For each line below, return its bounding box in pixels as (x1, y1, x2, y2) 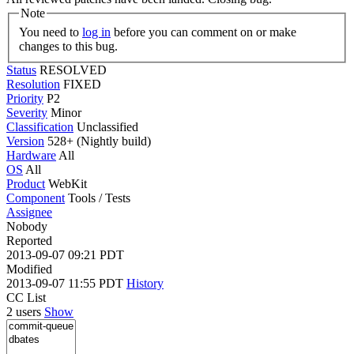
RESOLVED (40, 62, 107, 77)
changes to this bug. (19, 39, 118, 53)
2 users (6, 304, 44, 318)
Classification (6, 119, 73, 134)
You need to (19, 24, 82, 39)
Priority (6, 91, 43, 105)
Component (6, 190, 65, 205)
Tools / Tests (68, 190, 130, 205)
